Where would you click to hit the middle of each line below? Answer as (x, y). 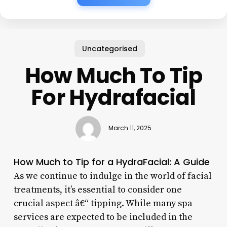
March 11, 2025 (130, 128)
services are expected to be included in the (103, 217)
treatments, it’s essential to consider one (98, 190)
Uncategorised (109, 48)
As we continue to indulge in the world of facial (112, 176)
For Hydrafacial (113, 97)
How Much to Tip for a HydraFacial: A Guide (111, 162)
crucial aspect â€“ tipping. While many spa (103, 203)
